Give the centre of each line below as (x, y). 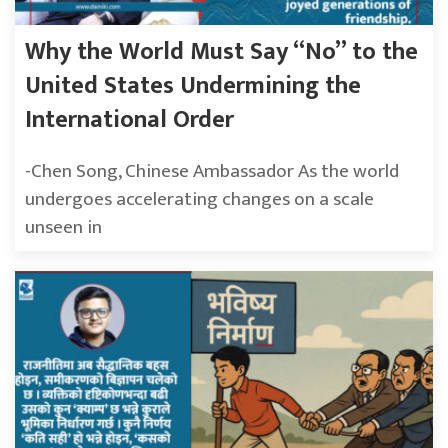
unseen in (63, 227)
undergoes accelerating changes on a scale (199, 199)
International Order (129, 120)
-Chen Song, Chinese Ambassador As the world (212, 171)
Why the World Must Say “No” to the (221, 52)
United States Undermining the (193, 86)
